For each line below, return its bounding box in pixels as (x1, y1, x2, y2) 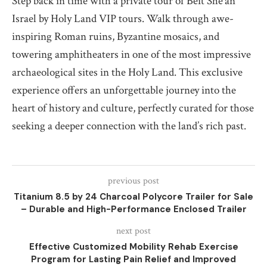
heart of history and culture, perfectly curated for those (12, 101, 254, 116)
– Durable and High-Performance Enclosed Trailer (20, 203, 247, 216)
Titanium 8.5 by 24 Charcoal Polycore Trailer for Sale (14, 191, 253, 203)
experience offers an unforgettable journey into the (12, 83, 236, 98)
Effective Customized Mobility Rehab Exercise (29, 241, 238, 253)
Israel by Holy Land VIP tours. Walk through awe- (12, 11, 234, 27)
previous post (108, 175, 159, 188)
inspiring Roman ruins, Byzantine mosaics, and (12, 29, 219, 45)
